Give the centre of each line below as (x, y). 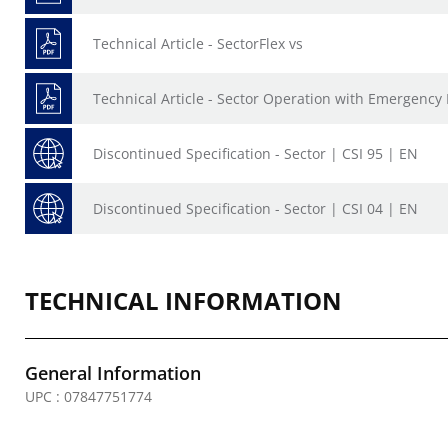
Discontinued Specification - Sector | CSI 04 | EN (255, 208)
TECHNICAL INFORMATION (183, 300)
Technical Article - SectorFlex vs (198, 43)
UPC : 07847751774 (88, 396)
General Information (113, 373)
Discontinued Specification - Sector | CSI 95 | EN (255, 153)
